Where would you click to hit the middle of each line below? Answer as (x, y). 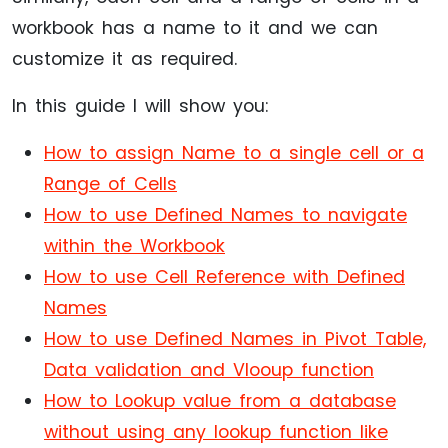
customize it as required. (124, 59)
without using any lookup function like (216, 432)
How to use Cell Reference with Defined (224, 277)
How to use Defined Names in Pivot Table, (235, 339)
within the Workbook (134, 246)
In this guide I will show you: (140, 106)
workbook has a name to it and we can (195, 28)
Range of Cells (110, 184)
